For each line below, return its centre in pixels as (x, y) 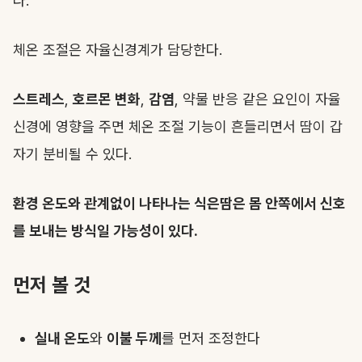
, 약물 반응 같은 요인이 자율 (258, 99)
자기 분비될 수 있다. (72, 154)
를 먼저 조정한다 (211, 338)
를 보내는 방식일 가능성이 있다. (105, 231)
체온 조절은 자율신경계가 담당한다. (118, 50)
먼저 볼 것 (52, 285)
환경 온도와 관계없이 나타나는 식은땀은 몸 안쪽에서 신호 (179, 203)
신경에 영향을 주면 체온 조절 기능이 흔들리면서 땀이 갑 (178, 126)
